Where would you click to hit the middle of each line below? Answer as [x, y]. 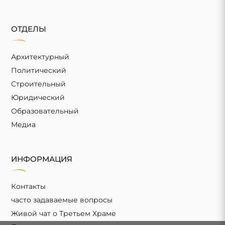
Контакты [29, 187]
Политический [39, 70]
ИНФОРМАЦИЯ [42, 159]
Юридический [38, 97]
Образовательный [45, 111]
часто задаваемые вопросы [62, 200]
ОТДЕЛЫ [29, 29]
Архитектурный [40, 57]
